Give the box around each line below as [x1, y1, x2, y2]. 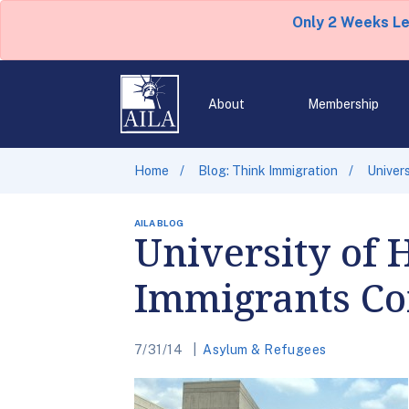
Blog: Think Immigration [198, 163, 338, 178]
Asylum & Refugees [203, 342, 327, 357]
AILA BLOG [134, 217, 184, 228]
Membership [307, 97, 379, 111]
